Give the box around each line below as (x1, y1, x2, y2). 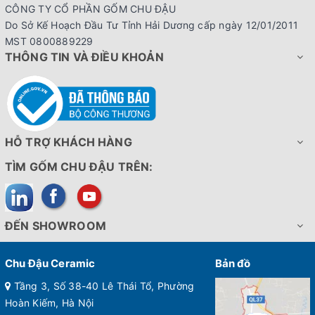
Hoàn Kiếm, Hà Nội (5, 296, 94, 309)
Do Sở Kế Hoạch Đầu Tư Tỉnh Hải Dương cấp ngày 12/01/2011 (5, 18, 298, 31)
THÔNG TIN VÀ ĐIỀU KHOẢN (5, 49, 164, 64)
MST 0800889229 (5, 34, 94, 47)
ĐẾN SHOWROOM (5, 218, 106, 233)
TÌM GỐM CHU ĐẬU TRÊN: (5, 159, 153, 174)
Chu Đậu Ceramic (5, 256, 96, 270)
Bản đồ (214, 256, 251, 270)
